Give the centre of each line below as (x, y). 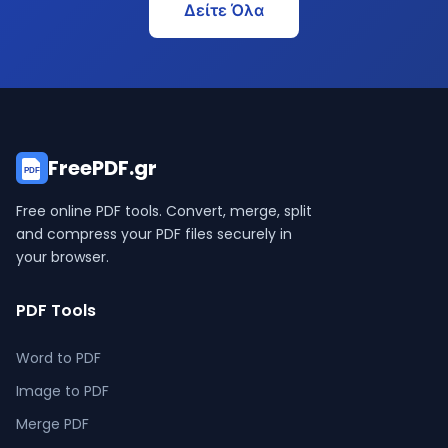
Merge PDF (52, 424)
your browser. (62, 257)
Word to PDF (58, 358)
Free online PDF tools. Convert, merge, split (164, 211)
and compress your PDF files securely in (154, 234)
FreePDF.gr (102, 168)
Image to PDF (62, 391)
